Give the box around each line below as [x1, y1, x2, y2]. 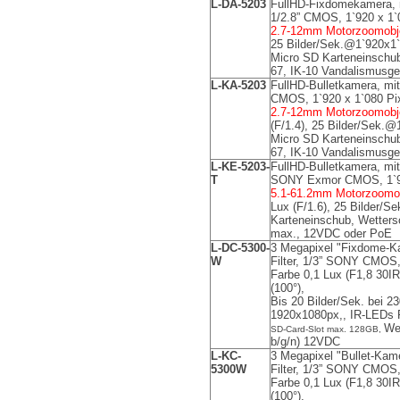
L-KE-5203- [211, 160, 270, 173]
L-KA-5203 [211, 79, 266, 92]
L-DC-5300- [211, 241, 270, 254]
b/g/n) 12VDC [271, 335, 340, 348]
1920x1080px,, [271, 308, 350, 321]
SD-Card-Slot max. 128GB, [271, 324, 384, 334]
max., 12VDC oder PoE [271, 227, 392, 240]
